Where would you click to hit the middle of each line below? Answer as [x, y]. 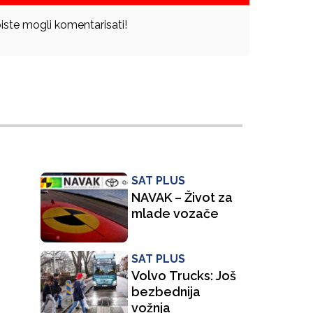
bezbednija [166, 292]
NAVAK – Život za [182, 198]
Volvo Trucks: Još [183, 276]
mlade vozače [175, 214]
